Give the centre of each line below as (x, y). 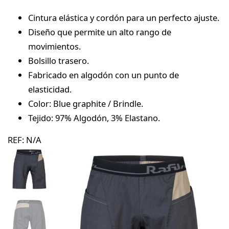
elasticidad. (50, 89)
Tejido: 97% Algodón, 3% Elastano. (94, 118)
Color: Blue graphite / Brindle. (86, 103)
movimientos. (54, 46)
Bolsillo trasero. (59, 60)
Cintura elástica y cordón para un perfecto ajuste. (124, 17)
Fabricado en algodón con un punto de (104, 75)
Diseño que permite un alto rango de (100, 32)
